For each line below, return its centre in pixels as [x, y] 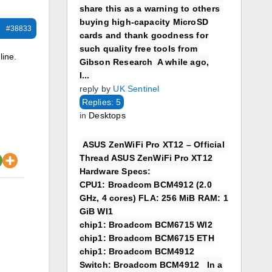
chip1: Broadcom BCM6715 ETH [147, 238]
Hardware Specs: [115, 171]
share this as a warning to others [150, 8]
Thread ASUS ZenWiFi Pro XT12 [146, 158]
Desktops [107, 115]
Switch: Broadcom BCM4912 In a [151, 265]
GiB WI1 [96, 211]
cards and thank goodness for [144, 35]
